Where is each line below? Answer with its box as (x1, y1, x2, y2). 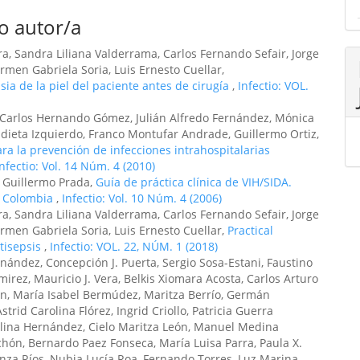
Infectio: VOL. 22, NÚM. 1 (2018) (50, 239, 218, 254)
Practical (227, 223, 273, 238)
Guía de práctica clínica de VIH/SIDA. (96, 174, 292, 190)
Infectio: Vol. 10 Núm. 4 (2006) (62, 190, 222, 206)
